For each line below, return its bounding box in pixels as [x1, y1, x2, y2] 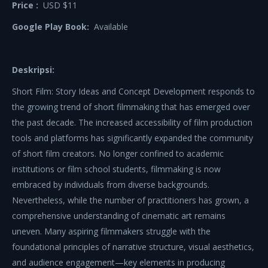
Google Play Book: [12, 21, 94, 32]
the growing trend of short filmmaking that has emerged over [12, 101, 250, 112]
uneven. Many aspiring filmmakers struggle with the [12, 226, 211, 237]
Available [94, 21, 128, 32]
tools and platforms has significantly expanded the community [12, 132, 253, 144]
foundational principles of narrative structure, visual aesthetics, [12, 241, 254, 252]
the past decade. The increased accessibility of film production [12, 117, 252, 128]
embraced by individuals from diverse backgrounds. [12, 179, 209, 190]
